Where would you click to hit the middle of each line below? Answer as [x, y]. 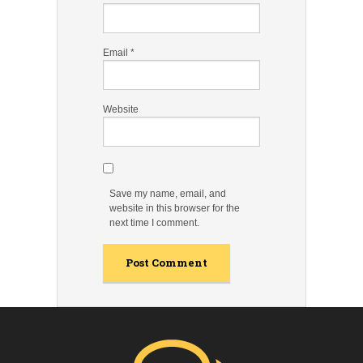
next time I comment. [155, 222]
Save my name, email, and [168, 193]
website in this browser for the [175, 208]
